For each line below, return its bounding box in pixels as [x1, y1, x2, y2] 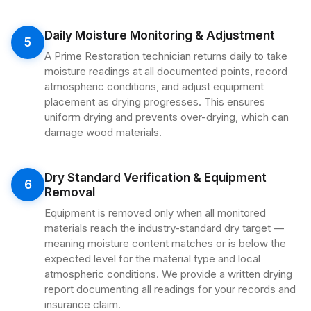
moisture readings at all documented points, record [44, 65, 287, 78]
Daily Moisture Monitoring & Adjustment [44, 28, 275, 42]
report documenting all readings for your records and [44, 283, 296, 296]
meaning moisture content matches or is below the [44, 237, 286, 250]
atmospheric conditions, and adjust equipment [44, 80, 264, 93]
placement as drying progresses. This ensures [44, 95, 265, 108]
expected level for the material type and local [44, 252, 260, 265]
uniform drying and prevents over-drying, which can [44, 110, 289, 124]
